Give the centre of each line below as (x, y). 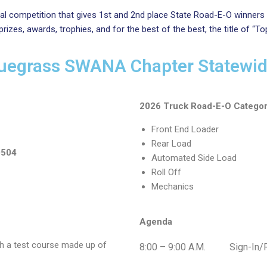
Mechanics (173, 187)
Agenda (156, 222)
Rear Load (171, 144)
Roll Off (166, 172)
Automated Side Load (194, 158)
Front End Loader (185, 129)
